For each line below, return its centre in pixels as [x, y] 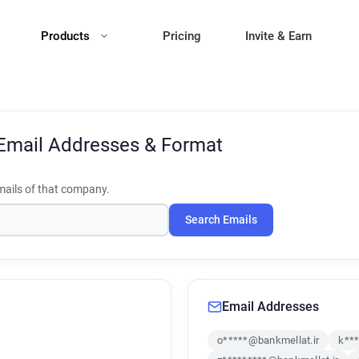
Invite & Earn [278, 36]
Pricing [182, 36]
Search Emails [221, 220]
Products [67, 36]
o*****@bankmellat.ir [268, 340]
